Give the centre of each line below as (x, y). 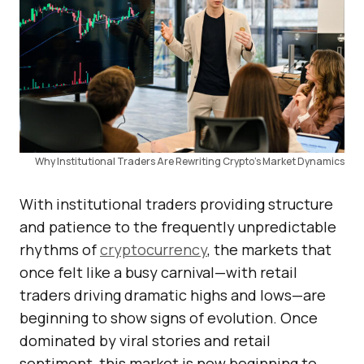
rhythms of (60, 250)
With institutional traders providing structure (176, 204)
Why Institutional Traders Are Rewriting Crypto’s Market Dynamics (190, 162)
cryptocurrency (154, 250)
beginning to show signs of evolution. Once (169, 318)
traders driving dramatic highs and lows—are (173, 295)
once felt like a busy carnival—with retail (158, 273)
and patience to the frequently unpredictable (178, 227)
